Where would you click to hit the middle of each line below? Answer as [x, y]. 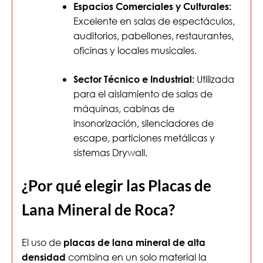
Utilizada [214, 79]
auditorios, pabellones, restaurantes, [154, 36]
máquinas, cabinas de [124, 109]
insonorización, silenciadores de [144, 123]
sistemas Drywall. [110, 153]
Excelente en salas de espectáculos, [154, 21]
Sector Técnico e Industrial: [134, 79]
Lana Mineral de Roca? [98, 210]
